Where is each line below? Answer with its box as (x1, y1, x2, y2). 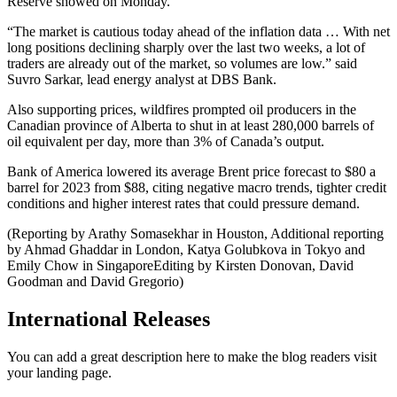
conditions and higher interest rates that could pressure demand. (7, 196, 360, 212)
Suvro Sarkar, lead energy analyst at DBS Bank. (7, 72, 276, 88)
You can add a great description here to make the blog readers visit (7, 349, 377, 365)
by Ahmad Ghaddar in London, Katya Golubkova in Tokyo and (7, 242, 365, 258)
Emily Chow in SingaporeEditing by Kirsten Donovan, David (7, 258, 354, 274)
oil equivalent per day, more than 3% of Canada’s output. (7, 134, 324, 150)
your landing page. (7, 365, 112, 381)
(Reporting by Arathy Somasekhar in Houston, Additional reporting (7, 226, 384, 242)
